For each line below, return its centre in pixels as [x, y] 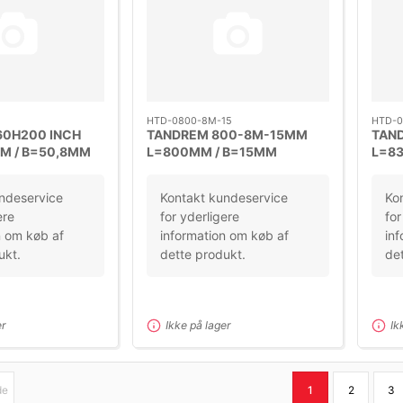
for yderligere [199, 217]
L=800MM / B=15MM [211, 152]
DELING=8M [184, 169]
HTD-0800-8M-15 [189, 121]
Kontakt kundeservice [224, 198]
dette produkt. [202, 255]
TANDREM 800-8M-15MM [227, 135]
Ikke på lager [198, 326]
